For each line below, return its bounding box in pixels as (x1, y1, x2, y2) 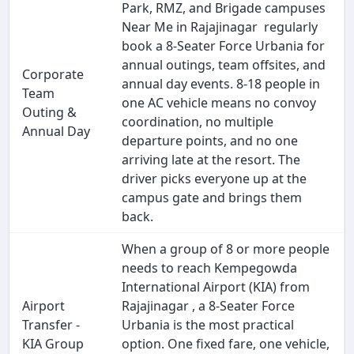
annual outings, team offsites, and (122, 56, 326, 74)
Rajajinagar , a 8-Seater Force (122, 297, 296, 315)
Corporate (22, 66, 85, 84)
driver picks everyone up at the (122, 170, 307, 188)
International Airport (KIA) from (122, 278, 311, 296)
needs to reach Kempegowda (122, 259, 298, 277)
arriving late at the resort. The (122, 151, 301, 169)
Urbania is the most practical (122, 316, 295, 334)
